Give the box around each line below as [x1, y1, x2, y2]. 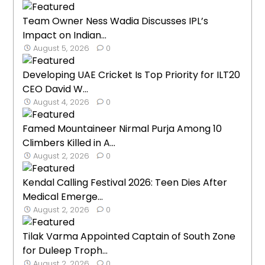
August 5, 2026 [33, 42, 90, 54]
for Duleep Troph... [22, 243, 108, 257]
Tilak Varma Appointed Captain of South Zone [22, 229, 236, 243]
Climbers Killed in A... [22, 135, 116, 150]
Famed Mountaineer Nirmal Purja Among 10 [22, 121, 222, 135]
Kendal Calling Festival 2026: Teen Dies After [22, 175, 228, 189]
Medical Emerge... [22, 189, 104, 203]
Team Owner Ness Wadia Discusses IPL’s [22, 14, 209, 28]
